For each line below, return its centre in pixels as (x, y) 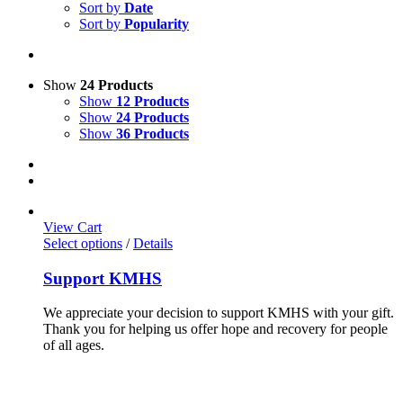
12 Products (152, 101)
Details (153, 243)
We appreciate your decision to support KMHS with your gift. (219, 313)
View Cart (72, 227)
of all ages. (74, 345)
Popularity (157, 24)
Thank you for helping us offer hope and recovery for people (215, 329)
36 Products (152, 134)
